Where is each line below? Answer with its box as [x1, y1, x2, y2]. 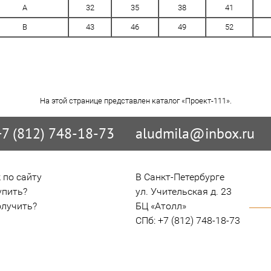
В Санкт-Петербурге [135, 171, 224, 183]
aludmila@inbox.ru [135, 123, 255, 143]
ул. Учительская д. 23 [135, 185, 232, 197]
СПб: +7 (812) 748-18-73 [135, 214, 240, 226]
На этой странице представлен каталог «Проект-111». [39, 96, 232, 105]
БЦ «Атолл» [135, 200, 186, 212]
